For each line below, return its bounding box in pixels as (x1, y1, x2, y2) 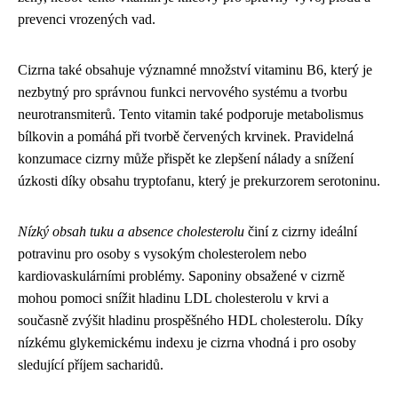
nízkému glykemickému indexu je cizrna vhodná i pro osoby (18, 335, 356, 350)
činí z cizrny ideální (244, 224, 357, 239)
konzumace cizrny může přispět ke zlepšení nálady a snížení (18, 151, 354, 166)
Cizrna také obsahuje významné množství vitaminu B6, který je (18, 62, 372, 77)
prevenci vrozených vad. (18, 12, 155, 27)
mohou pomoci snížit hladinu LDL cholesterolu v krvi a (18, 291, 329, 306)
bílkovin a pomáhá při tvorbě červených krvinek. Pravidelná (18, 129, 354, 144)
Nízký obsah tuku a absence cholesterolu (18, 224, 244, 239)
